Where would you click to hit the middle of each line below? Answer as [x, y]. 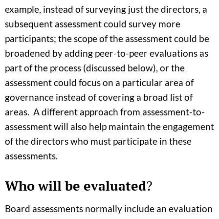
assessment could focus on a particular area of [99, 83]
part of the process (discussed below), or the [95, 68]
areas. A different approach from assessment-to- [105, 112]
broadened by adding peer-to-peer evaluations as [107, 53]
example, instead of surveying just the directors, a [106, 9]
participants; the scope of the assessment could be [107, 39]
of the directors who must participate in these [98, 141]
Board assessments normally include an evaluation [109, 209]
